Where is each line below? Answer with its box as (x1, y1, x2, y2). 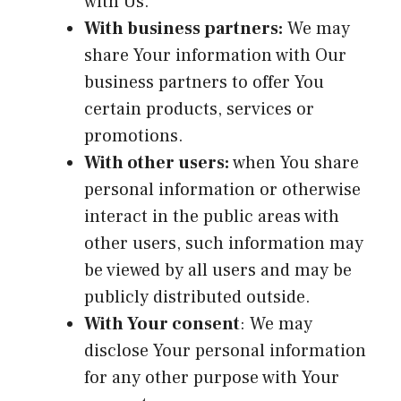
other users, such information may (84, 231, 363, 255)
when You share (229, 150, 359, 175)
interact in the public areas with (84, 204, 339, 228)
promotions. (84, 124, 183, 148)
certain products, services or (84, 97, 314, 121)
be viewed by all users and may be (84, 258, 352, 282)
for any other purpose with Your (84, 365, 339, 389)
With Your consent (84, 311, 240, 336)
